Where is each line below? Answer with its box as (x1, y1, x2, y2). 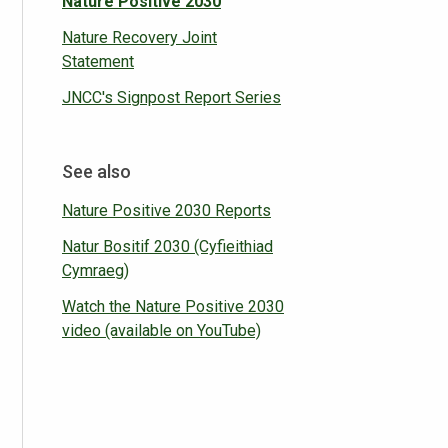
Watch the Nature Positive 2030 (62, 296, 284, 316)
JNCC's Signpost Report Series (62, 87, 281, 107)
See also (62, 160, 131, 182)
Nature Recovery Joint (62, 27, 217, 47)
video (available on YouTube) (62, 320, 261, 340)
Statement (62, 51, 134, 71)
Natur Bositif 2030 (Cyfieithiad (62, 236, 273, 256)
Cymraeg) (62, 260, 129, 280)
